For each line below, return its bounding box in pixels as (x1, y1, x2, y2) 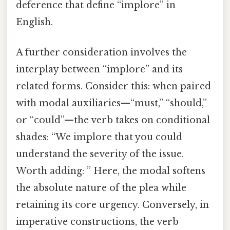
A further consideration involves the (16, 47, 187, 59)
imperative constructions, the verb (16, 216, 179, 228)
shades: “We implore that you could (16, 131, 182, 143)
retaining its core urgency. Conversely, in (16, 199, 209, 211)
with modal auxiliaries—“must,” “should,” (16, 98, 207, 109)
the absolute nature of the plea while (16, 182, 186, 194)
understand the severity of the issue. (16, 148, 184, 160)
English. (16, 16, 53, 28)
